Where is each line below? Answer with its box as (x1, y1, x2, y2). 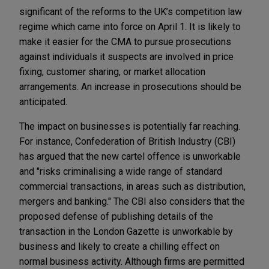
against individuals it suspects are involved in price (19, 50, 234, 62)
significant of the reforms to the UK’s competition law (19, 5, 242, 17)
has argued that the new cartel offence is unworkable (19, 150, 241, 162)
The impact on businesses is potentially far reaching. (19, 120, 240, 132)
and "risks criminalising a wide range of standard (19, 165, 222, 177)
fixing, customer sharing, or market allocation (19, 65, 205, 77)
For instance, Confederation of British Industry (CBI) (19, 135, 235, 147)
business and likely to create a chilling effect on (19, 240, 220, 252)
